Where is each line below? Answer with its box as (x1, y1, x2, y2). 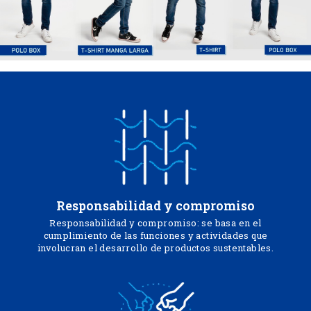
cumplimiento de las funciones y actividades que (43, 229, 268, 242)
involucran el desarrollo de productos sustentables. (37, 242, 274, 254)
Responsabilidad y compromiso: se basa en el (49, 217, 262, 229)
